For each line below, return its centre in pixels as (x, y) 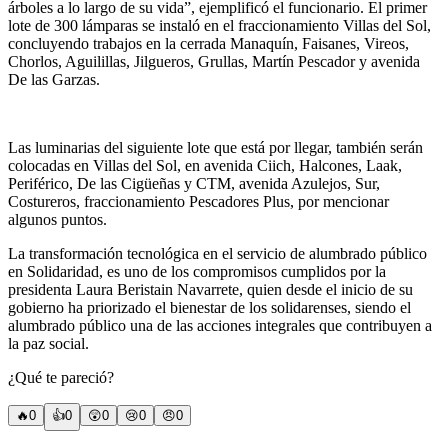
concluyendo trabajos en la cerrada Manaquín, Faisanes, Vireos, (208, 43)
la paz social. (48, 343)
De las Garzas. (54, 79)
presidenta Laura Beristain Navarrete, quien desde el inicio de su (210, 289)
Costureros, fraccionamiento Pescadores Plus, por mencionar (198, 201)
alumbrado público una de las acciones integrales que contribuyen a (220, 325)
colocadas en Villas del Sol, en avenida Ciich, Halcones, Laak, (205, 165)
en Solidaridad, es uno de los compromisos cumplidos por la (197, 271)
